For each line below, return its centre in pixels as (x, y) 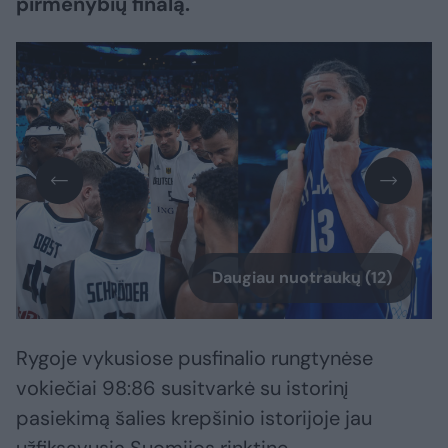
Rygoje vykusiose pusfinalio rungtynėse (194, 358)
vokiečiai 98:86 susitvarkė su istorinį (182, 388)
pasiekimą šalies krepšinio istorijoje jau (194, 418)
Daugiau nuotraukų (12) (302, 278)
